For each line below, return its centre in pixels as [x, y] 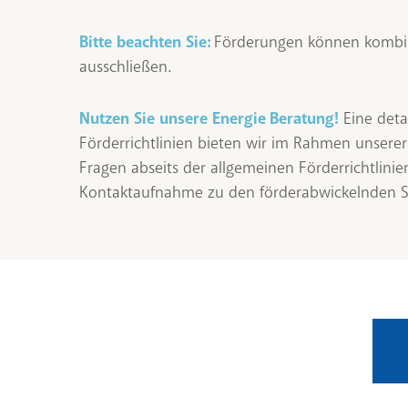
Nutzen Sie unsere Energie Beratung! [209, 119]
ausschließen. [125, 66]
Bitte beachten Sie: [145, 42]
